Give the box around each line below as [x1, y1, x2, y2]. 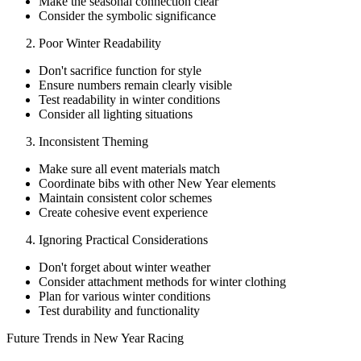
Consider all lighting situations [39, 106, 193, 121]
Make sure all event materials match [39, 161, 220, 176]
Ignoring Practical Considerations [39, 232, 208, 247]
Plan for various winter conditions [39, 288, 210, 303]
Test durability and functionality [39, 303, 200, 317]
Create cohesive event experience [39, 205, 208, 219]
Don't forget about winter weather [39, 259, 210, 274]
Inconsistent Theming [39, 134, 148, 148]
